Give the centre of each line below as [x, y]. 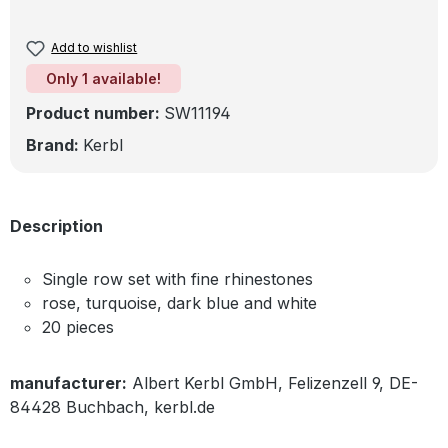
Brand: [54, 145]
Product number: [95, 113]
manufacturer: [68, 383]
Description [56, 226]
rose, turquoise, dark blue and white [179, 303]
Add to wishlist [94, 48]
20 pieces [78, 327]
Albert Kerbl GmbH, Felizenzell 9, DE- [275, 383]
